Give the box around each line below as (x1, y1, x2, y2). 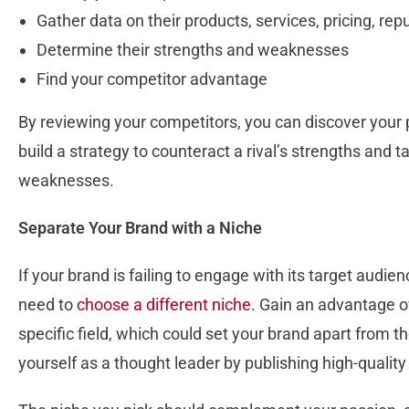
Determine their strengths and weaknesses (37, 40, 349, 60)
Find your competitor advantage (37, 69, 267, 89)
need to (18, 295, 77, 315)
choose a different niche (77, 295, 251, 315)
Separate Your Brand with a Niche (18, 218, 262, 238)
